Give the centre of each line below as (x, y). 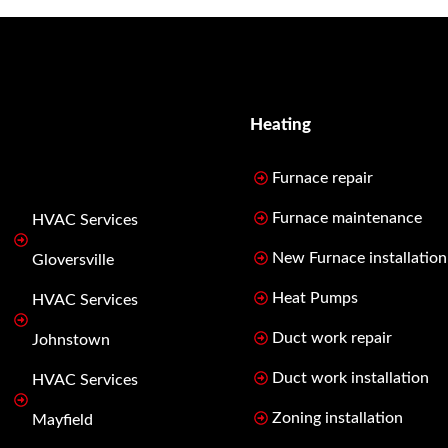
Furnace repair (322, 177)
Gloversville (73, 260)
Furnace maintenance (347, 217)
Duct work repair (332, 337)
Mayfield (62, 420)
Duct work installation (350, 377)
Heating (280, 124)
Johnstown (71, 340)
